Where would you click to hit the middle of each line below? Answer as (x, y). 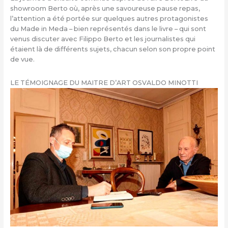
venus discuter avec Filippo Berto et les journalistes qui (103, 39)
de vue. (22, 60)
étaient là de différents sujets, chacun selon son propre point (112, 49)
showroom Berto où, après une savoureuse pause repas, (105, 9)
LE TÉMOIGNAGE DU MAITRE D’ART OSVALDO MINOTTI (104, 82)
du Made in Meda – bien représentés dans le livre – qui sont (108, 29)
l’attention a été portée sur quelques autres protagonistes (109, 19)
